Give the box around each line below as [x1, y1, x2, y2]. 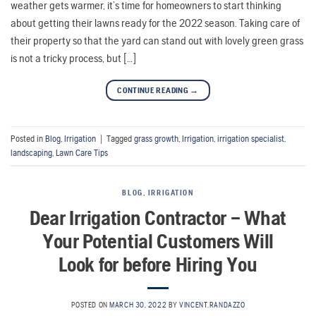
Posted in [11, 133, 45, 144]
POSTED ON [71, 300, 110, 309]
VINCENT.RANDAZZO [179, 300, 245, 309]
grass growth [134, 133, 178, 144]
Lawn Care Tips [56, 147, 108, 158]
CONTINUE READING [117, 85, 190, 96]
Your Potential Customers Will [42, 229, 274, 253]
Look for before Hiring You [59, 252, 257, 276]
